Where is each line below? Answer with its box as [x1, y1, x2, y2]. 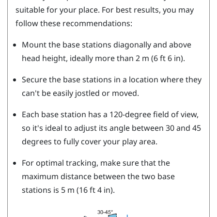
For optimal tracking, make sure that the [21, 157, 170, 168]
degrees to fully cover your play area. [21, 136, 157, 147]
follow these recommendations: [15, 17, 132, 29]
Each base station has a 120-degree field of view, [21, 108, 199, 120]
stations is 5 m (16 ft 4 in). [21, 184, 115, 195]
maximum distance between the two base [21, 170, 175, 182]
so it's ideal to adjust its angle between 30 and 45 [21, 122, 201, 133]
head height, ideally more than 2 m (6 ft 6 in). [21, 52, 185, 63]
